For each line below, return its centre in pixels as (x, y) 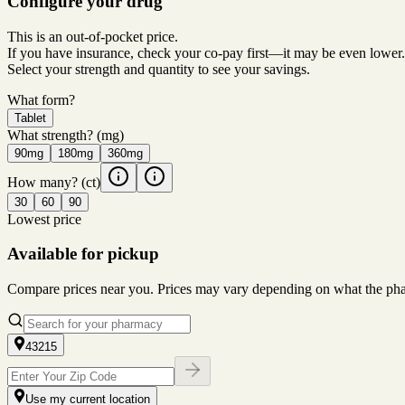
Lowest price (44, 219)
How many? (42, 182)
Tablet (30, 118)
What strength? (50, 135)
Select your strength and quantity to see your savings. (159, 69)
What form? (41, 99)
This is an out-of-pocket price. (93, 36)
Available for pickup (83, 254)
